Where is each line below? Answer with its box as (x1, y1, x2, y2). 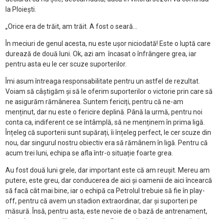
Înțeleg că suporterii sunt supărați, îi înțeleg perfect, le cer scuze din (5, 129, 211, 137)
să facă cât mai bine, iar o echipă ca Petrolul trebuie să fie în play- (5, 187, 205, 195)
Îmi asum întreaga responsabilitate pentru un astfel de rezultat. (5, 77, 200, 86)
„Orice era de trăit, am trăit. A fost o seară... (5, 22, 137, 31)
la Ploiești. (5, 5, 36, 14)
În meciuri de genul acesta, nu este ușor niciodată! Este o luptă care (5, 40, 211, 48)
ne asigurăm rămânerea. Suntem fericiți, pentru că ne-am (5, 98, 183, 106)
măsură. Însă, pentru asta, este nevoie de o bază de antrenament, (5, 207, 207, 216)
